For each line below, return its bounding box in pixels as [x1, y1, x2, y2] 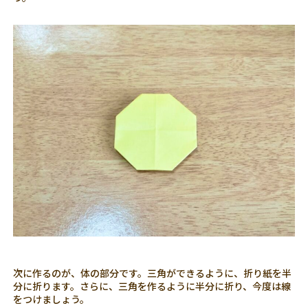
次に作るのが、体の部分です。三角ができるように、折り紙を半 [13, 265, 292, 280]
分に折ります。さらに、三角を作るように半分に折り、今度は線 [13, 278, 291, 293]
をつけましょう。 [13, 291, 90, 306]
